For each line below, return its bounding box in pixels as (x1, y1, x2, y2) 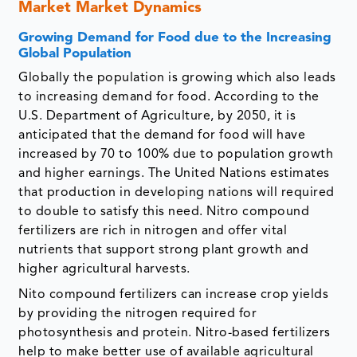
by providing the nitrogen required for (18, 308, 257, 321)
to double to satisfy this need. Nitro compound (18, 206, 310, 219)
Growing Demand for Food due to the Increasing (18, 31, 332, 45)
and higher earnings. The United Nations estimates (18, 167, 330, 181)
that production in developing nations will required (18, 186, 335, 200)
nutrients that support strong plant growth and (18, 244, 309, 257)
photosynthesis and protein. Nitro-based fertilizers (18, 327, 331, 340)
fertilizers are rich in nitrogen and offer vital (18, 225, 288, 238)
